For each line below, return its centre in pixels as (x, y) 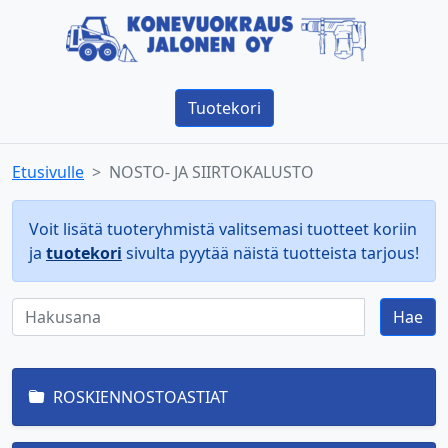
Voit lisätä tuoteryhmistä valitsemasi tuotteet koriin (223, 229)
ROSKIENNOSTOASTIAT (140, 397)
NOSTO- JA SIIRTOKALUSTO (211, 172)
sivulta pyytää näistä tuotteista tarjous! (270, 253)
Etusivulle (48, 172)
